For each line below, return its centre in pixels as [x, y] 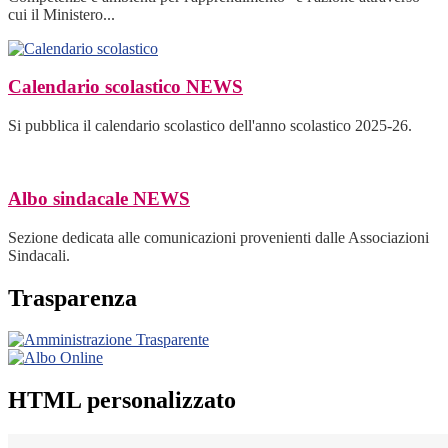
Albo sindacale [70, 198]
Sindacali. [39, 255]
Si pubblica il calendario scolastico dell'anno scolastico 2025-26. [210, 126]
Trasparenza [72, 297]
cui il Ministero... [61, 14]
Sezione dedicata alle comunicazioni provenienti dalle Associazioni [218, 237]
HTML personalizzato [122, 400]
